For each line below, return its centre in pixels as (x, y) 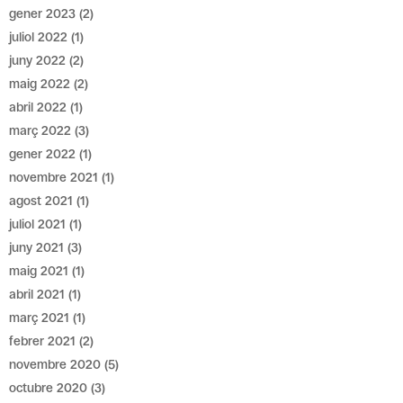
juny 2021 (37, 247)
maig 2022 (40, 84)
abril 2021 (37, 294)
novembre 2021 (54, 177)
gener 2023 (43, 13)
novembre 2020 (55, 364)
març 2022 (40, 130)
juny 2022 (38, 60)
